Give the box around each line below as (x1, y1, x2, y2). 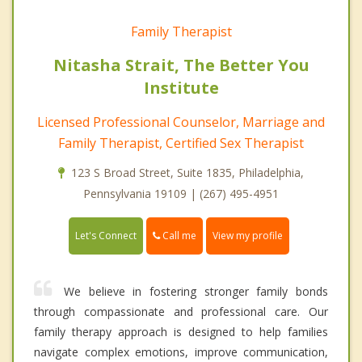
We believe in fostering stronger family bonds (64, 283, 328, 299)
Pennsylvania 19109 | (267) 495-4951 (83, 185, 279, 201)
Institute (143, 76, 219, 99)
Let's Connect (75, 228, 137, 242)
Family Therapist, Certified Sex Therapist (58, 133, 304, 152)
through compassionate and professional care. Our (34, 303, 328, 319)
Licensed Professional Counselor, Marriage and (37, 112, 325, 131)
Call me (160, 228, 196, 242)
